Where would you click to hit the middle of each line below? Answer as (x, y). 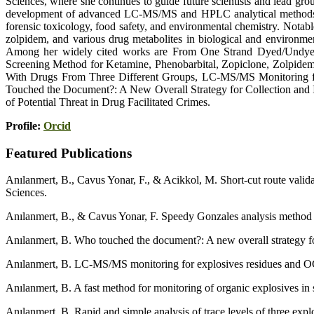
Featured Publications (69, 153)
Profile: (25, 126)
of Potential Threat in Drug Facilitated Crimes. (108, 102)
